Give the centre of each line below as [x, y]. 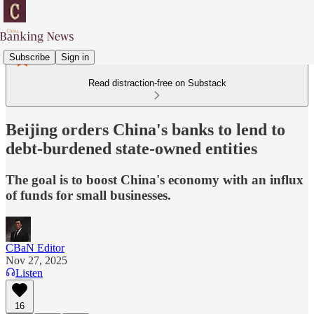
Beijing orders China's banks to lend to [145, 129]
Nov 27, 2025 [36, 260]
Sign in [75, 57]
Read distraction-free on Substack [157, 83]
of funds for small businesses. [88, 195]
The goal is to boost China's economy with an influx [155, 179]
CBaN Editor [35, 247]
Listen [29, 273]
